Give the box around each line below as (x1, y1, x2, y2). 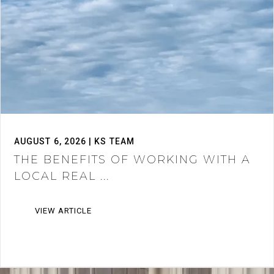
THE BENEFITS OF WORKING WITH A (14, 153, 251, 167)
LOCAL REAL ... (14, 169, 109, 183)
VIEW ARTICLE (34, 206, 92, 216)
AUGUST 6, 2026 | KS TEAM (14, 136, 135, 147)
